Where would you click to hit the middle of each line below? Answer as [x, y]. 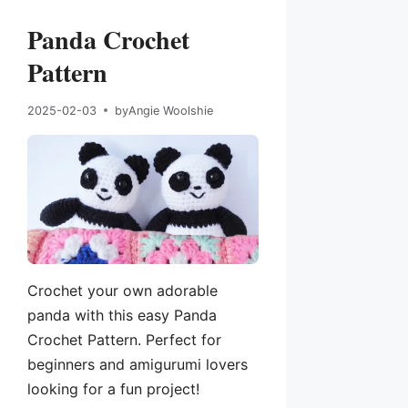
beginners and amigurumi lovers [138, 365]
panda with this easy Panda [122, 316]
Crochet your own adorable [122, 291]
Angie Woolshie [171, 110]
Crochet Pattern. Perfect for [124, 340]
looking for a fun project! [113, 389]
